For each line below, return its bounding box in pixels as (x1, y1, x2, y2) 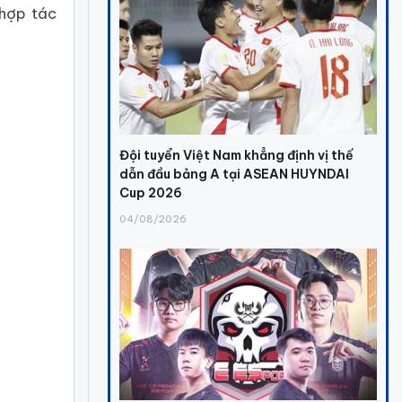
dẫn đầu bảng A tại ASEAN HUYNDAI (119, 166, 350, 183)
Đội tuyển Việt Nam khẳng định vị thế (119, 147, 354, 164)
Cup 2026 (119, 185, 183, 202)
